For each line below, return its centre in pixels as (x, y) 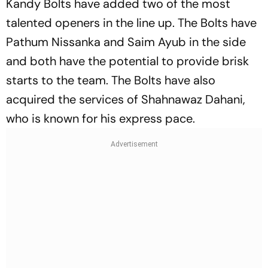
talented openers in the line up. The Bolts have (131, 23)
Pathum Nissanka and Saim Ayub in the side (126, 42)
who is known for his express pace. (100, 118)
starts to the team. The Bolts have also (111, 80)
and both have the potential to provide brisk (127, 61)
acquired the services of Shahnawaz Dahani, (126, 99)
